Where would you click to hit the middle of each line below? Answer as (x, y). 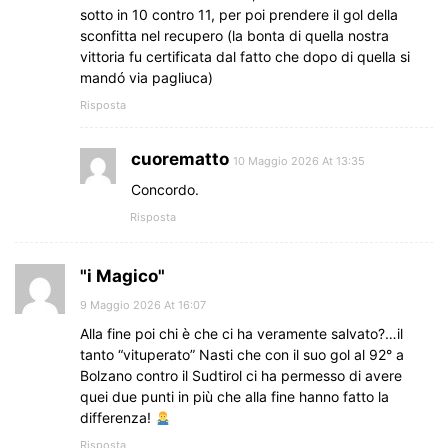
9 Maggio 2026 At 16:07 (143, 305)
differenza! (117, 418)
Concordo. (165, 190)
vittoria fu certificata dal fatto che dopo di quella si (245, 57)
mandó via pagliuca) (146, 78)
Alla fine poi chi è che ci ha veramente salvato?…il (241, 334)
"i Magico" (122, 276)
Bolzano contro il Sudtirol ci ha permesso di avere (241, 376)
